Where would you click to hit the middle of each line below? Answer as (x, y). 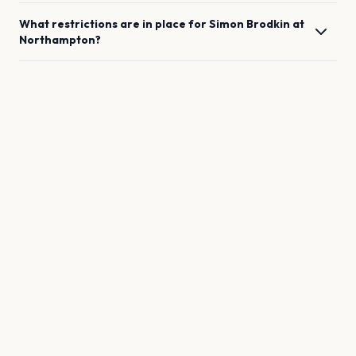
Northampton (57, 40)
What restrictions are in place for (114, 24)
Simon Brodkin (250, 24)
